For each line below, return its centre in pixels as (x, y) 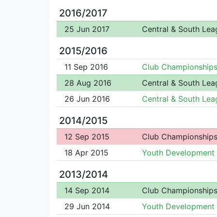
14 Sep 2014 (87, 190)
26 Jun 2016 (87, 99)
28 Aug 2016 (88, 83)
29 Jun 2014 (87, 206)
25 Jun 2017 (87, 29)
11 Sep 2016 (86, 67)
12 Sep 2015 (87, 137)
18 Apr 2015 (86, 153)
